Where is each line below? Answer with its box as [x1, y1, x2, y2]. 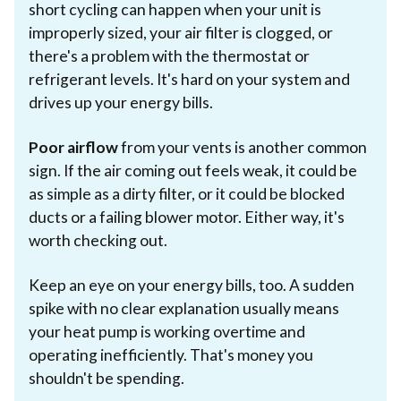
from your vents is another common [118, 137, 367, 157]
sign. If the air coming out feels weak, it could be [29, 160, 357, 180]
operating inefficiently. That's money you [29, 345, 313, 364]
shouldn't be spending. [29, 368, 184, 388]
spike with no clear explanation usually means [29, 298, 339, 318]
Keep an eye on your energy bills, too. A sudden [29, 275, 354, 294]
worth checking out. [29, 230, 167, 250]
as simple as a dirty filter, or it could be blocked [29, 183, 345, 203]
